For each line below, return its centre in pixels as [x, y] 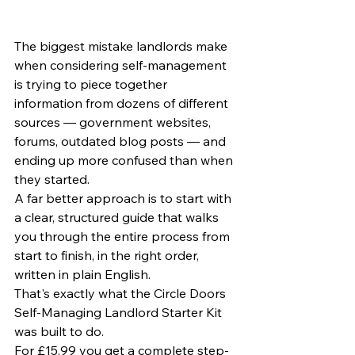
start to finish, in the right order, [108, 255]
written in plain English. [82, 274]
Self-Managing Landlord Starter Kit [120, 312]
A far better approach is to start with [124, 198]
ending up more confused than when [125, 160]
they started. [52, 179]
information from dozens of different [123, 103]
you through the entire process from [124, 236]
